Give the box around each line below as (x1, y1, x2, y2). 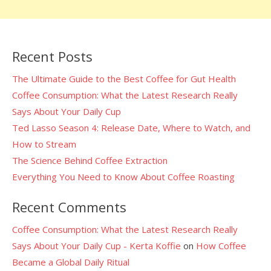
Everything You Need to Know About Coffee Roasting (12, 171, 235, 183)
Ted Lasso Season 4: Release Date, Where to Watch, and (12, 122, 250, 134)
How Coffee (196, 239, 246, 252)
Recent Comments (12, 197, 126, 216)
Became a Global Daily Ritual (12, 255, 129, 268)
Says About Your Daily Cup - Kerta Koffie (12, 239, 181, 252)
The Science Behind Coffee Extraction (12, 154, 168, 166)
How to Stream (12, 138, 76, 150)
